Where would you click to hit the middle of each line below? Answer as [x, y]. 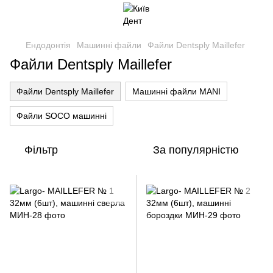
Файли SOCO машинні [62, 116]
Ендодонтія [48, 45]
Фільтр [41, 150]
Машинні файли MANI [176, 91]
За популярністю [196, 150]
